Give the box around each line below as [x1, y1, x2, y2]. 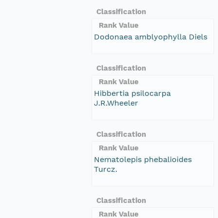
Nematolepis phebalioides [94, 154, 192, 164]
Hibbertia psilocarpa [94, 88, 171, 98]
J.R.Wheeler [94, 98, 138, 108]
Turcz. [94, 164, 117, 174]
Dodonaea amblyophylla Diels [94, 32, 207, 41]
